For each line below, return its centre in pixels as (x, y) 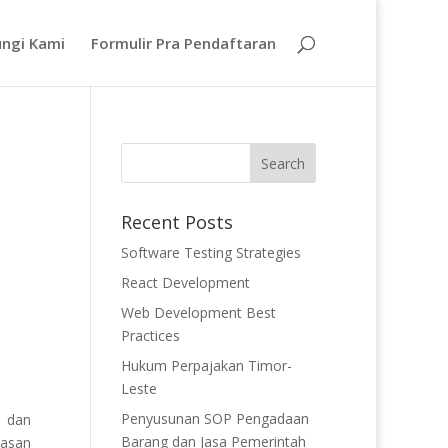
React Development (185, 282)
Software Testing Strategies (210, 252)
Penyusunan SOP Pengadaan (214, 418)
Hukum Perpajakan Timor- (206, 365)
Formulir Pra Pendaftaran (183, 43)
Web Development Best (198, 312)
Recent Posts (176, 222)
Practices (150, 335)
